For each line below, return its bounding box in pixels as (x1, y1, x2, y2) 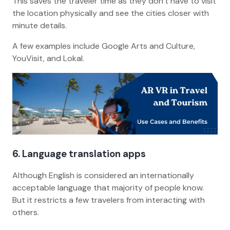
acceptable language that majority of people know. (12, 182, 204, 194)
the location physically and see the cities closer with (12, 7, 209, 18)
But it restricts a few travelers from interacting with (12, 195, 205, 206)
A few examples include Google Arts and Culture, (12, 40, 195, 51)
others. (12, 207, 41, 218)
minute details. (12, 20, 71, 31)
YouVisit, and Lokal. (12, 52, 88, 64)
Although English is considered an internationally (12, 170, 194, 181)
